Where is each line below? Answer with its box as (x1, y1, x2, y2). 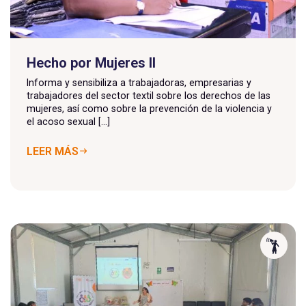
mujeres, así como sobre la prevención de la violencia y (27, 102, 272, 114)
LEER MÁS (27, 144, 79, 158)
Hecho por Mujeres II (27, 54, 156, 71)
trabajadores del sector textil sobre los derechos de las (27, 89, 270, 101)
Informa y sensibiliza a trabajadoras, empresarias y (27, 76, 251, 88)
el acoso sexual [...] (27, 115, 110, 127)
